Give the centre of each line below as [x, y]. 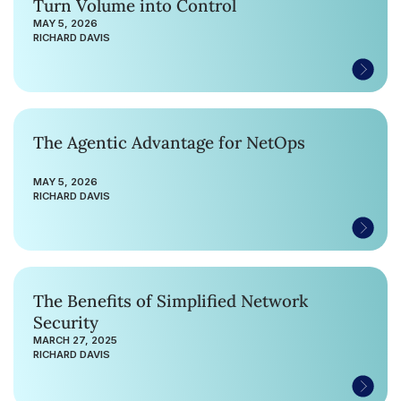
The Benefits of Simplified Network [171, 300]
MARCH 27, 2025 [75, 340]
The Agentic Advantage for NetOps [169, 142]
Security [66, 322]
